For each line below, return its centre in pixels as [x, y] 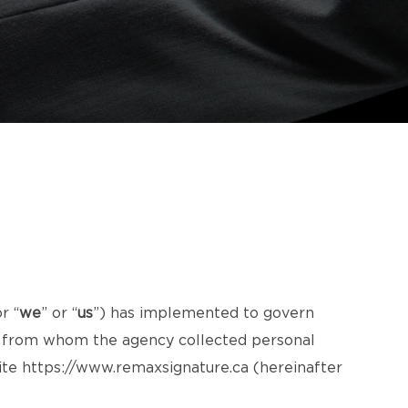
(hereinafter [296, 368]
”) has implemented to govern [204, 313]
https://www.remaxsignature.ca [135, 368]
